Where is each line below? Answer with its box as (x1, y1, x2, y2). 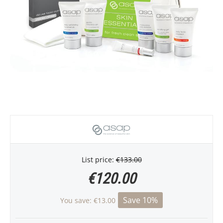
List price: (81, 154, 114, 164)
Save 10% (123, 194, 158, 206)
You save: (60, 195, 94, 205)
